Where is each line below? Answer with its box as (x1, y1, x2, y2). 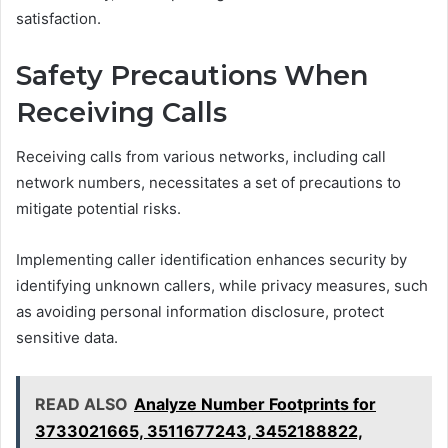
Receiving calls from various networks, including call (16, 147, 386, 167)
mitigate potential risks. (16, 199, 181, 219)
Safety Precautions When (16, 58, 368, 92)
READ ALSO (35, 394, 128, 415)
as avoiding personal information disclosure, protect (16, 302, 384, 322)
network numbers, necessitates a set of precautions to (16, 173, 401, 193)
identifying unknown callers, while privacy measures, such (16, 276, 428, 296)
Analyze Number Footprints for (134, 394, 376, 415)
